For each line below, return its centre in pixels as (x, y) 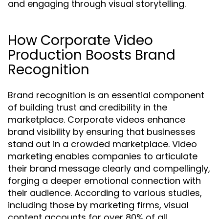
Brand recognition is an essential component (106, 95)
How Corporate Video (80, 40)
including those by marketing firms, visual (98, 205)
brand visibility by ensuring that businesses (102, 132)
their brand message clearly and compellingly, (109, 168)
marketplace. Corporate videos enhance (97, 120)
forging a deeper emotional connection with (104, 181)
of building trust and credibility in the (88, 107)
